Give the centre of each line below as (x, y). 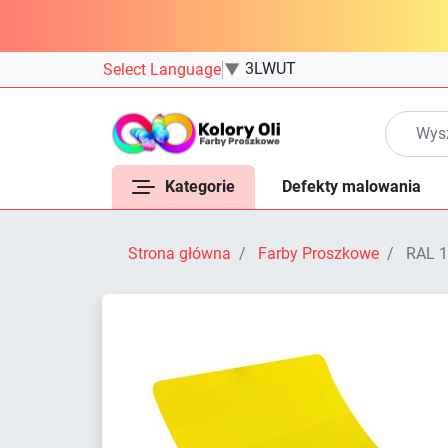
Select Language (162, 69)
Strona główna (179, 253)
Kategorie (200, 186)
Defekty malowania (351, 186)
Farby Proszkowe (318, 253)
